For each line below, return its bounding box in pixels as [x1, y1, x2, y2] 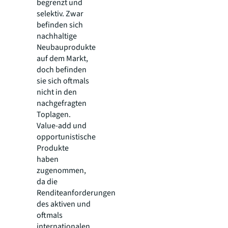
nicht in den [37, 87, 77, 98]
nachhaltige [37, 31, 77, 42]
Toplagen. [37, 109, 71, 121]
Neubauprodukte [37, 42, 96, 53]
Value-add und [37, 120, 87, 132]
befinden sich [37, 19, 83, 31]
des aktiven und [37, 198, 91, 210]
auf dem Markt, [37, 53, 88, 65]
